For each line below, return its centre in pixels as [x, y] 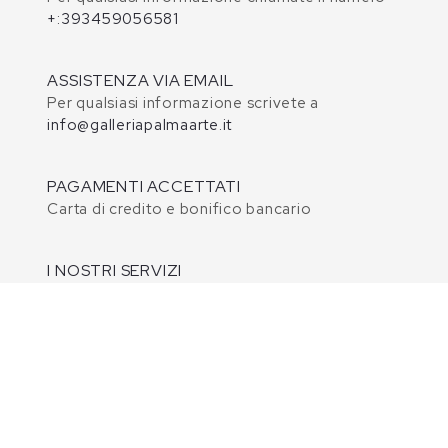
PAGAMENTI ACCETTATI [144, 186]
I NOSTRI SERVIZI [115, 270]
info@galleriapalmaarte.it [140, 124]
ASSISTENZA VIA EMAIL [140, 80]
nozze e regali [99, 314]
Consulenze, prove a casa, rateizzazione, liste [217, 292]
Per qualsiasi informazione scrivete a [183, 102]
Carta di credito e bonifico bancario [179, 208]
